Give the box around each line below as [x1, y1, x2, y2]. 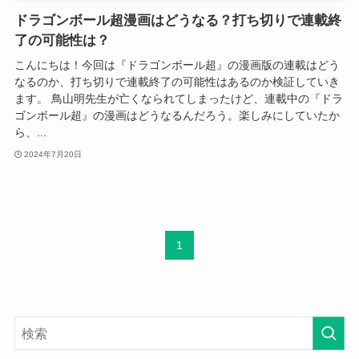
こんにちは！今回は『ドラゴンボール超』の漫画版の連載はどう [14, 58, 340, 71]
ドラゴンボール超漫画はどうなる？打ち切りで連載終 [14, 13, 341, 29]
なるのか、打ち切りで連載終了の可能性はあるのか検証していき [14, 75, 340, 88]
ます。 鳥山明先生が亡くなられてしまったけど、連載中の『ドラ [14, 91, 343, 105]
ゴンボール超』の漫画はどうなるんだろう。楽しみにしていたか [14, 108, 340, 122]
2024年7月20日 [24, 150, 83, 159]
